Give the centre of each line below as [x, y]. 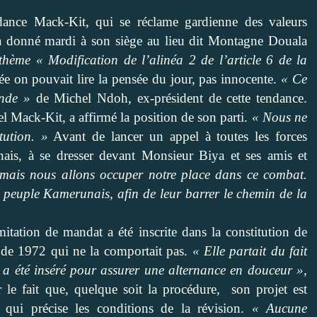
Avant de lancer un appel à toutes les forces [178, 136]
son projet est [266, 289]
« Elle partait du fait [250, 250]
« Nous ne [279, 117]
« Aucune [279, 308]
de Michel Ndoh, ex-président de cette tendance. [169, 98]
